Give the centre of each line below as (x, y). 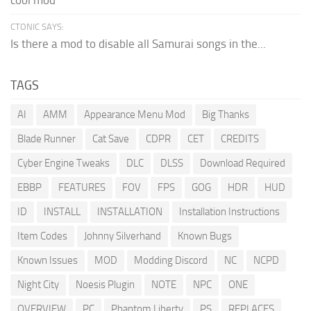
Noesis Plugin (105, 285)
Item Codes (42, 236)
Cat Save (111, 139)
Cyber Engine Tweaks (64, 163)
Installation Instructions (229, 212)
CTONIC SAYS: (37, 27)
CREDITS (240, 139)
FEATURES (82, 188)
